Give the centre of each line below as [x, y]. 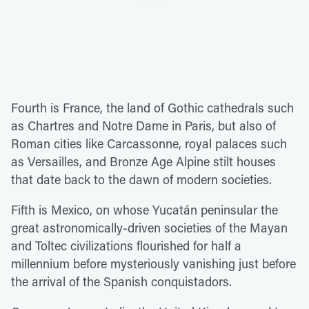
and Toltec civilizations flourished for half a [126, 246]
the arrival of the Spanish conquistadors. [121, 281]
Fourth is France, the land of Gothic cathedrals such [152, 108]
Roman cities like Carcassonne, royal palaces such [149, 143]
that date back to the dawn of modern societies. [141, 179]
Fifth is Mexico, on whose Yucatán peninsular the [144, 210]
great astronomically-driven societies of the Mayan [149, 228]
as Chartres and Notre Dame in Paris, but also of [143, 126]
